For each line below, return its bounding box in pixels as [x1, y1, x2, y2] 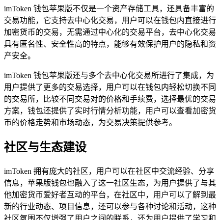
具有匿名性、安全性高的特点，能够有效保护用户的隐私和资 [4, 40, 216, 49]
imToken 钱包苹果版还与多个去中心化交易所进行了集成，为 [4, 71, 214, 80]
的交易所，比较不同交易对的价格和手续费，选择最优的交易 [4, 95, 216, 104]
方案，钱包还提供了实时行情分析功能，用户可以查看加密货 [4, 107, 216, 115]
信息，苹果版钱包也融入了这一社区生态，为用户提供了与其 [4, 179, 216, 188]
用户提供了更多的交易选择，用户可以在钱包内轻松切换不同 [4, 83, 216, 92]
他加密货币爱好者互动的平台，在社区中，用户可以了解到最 [4, 191, 216, 199]
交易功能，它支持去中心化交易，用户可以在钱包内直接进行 [4, 16, 216, 25]
